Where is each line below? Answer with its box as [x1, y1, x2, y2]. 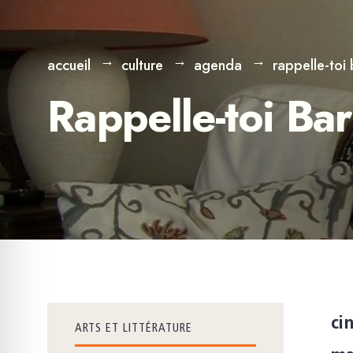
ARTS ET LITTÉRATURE [75, 322, 192, 335]
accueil [47, 55, 91, 76]
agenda [194, 55, 242, 76]
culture [121, 55, 163, 76]
